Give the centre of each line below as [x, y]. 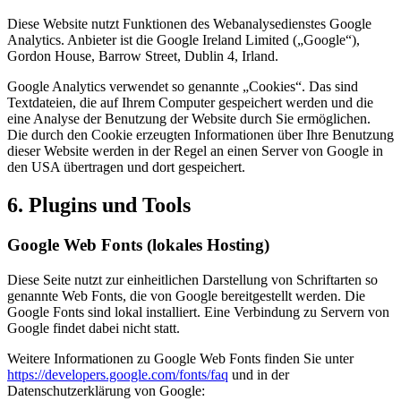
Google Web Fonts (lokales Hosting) [138, 245]
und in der [259, 374]
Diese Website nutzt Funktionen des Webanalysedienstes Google [189, 24]
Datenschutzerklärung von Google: [106, 390]
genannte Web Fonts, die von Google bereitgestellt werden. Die [186, 295]
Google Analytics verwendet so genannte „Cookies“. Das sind [183, 87]
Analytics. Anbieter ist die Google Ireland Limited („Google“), [183, 40]
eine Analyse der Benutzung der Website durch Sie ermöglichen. [189, 119]
